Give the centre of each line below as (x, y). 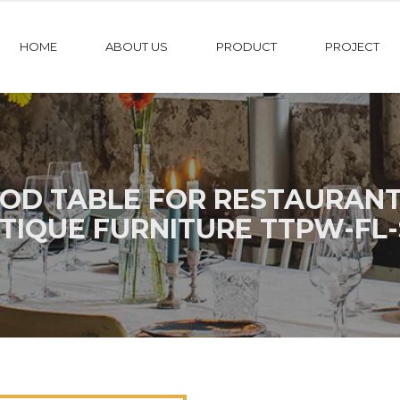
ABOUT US (137, 46)
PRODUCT (246, 46)
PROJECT (352, 46)
